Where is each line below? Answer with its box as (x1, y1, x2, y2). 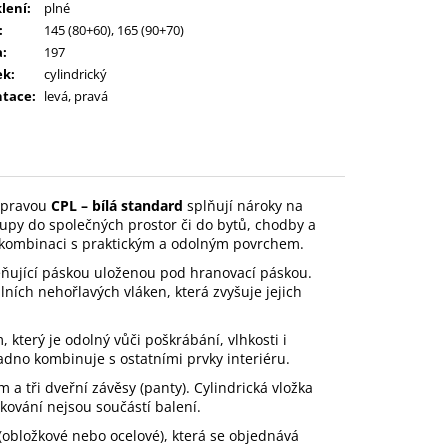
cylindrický (44, 64, 107, 83)
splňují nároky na (183, 195, 303, 215)
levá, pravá (44, 86, 108, 105)
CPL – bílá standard (51, 195, 183, 215)
